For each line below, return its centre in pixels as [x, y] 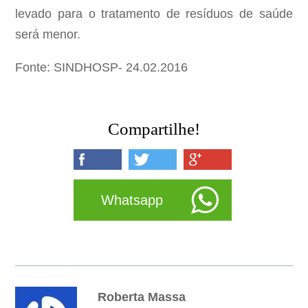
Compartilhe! [154, 129]
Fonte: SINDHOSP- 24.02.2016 [102, 68]
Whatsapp [132, 200]
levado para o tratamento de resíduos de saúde [154, 14]
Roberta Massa [142, 297]
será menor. [48, 35]
